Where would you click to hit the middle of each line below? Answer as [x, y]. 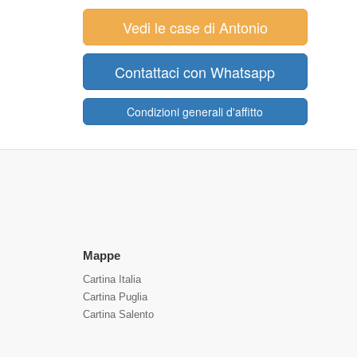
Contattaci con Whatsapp [195, 72]
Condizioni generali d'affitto [195, 112]
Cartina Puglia [115, 297]
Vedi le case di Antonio [195, 27]
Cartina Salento [118, 314]
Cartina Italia [112, 279]
